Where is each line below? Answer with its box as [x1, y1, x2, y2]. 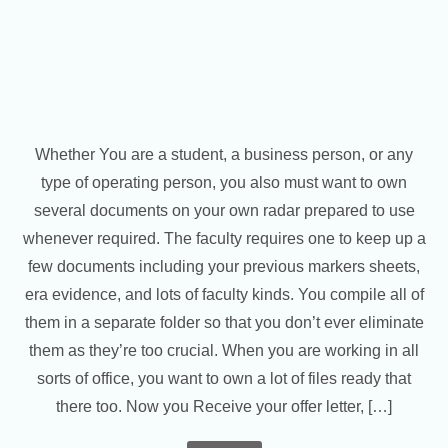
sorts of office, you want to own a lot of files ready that [37, 370, 411, 387]
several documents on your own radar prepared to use [33, 202, 415, 219]
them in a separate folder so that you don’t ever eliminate [24, 314, 424, 331]
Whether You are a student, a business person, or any [35, 146, 413, 163]
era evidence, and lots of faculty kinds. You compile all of [24, 286, 424, 303]
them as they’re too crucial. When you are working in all [29, 342, 419, 359]
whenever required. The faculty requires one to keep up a [22, 230, 426, 247]
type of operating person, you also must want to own [41, 174, 407, 191]
